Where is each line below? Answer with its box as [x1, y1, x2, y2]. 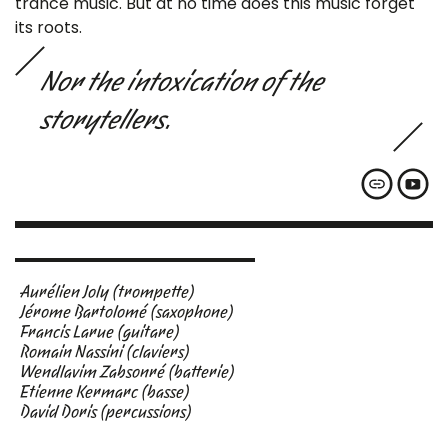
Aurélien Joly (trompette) [20, 282, 195, 302]
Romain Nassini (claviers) [20, 342, 190, 362]
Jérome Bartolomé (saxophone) [20, 302, 234, 322]
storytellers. [40, 104, 172, 135]
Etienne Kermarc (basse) [20, 382, 190, 402]
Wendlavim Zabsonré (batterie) [20, 362, 235, 382]
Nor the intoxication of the [40, 66, 323, 97]
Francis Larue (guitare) [20, 322, 180, 342]
